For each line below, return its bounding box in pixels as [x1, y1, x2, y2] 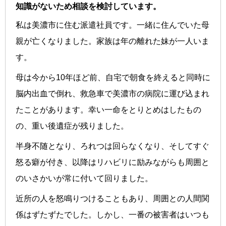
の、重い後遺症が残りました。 [16, 121, 129, 130]
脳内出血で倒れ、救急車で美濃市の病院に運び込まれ [16, 89, 209, 98]
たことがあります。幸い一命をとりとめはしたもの [16, 105, 201, 114]
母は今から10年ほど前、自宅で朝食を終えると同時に [16, 73, 210, 82]
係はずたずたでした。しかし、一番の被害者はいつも [16, 210, 209, 219]
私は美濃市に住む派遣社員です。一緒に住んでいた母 [16, 20, 209, 29]
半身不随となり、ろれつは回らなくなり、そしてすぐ [16, 141, 209, 150]
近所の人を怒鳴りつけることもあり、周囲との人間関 [16, 194, 209, 203]
